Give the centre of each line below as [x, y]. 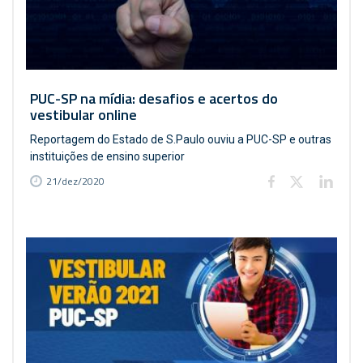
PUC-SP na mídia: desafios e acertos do [154, 98]
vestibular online [83, 115]
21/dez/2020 [75, 181]
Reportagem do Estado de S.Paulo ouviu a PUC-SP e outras [181, 139]
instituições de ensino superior [107, 156]
